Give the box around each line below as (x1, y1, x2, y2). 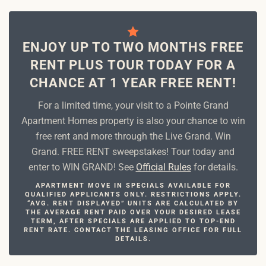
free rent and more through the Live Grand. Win (35, 131, 231, 142)
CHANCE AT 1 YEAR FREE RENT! (29, 75, 237, 91)
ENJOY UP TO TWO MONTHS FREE (23, 40, 243, 55)
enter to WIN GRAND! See (28, 161, 136, 173)
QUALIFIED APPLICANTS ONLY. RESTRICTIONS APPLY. (24, 191, 242, 199)
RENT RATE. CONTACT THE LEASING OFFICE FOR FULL (24, 226, 242, 235)
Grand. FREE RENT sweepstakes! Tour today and (31, 146, 235, 158)
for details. (191, 161, 238, 173)
